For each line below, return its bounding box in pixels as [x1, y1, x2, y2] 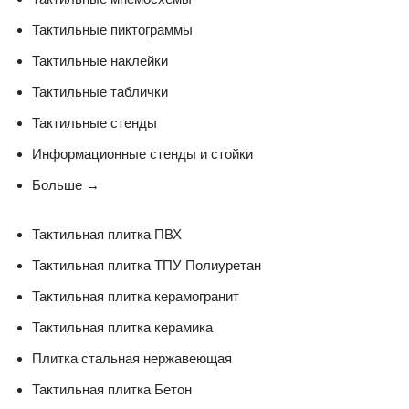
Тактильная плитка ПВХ [32, 225, 182, 242]
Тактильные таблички [32, 83, 168, 100]
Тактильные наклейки [32, 52, 168, 68]
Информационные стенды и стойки [32, 145, 253, 162]
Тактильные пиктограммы [32, 21, 193, 37]
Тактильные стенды [32, 114, 157, 131]
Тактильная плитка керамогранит [32, 288, 239, 304]
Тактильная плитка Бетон [32, 381, 192, 397]
